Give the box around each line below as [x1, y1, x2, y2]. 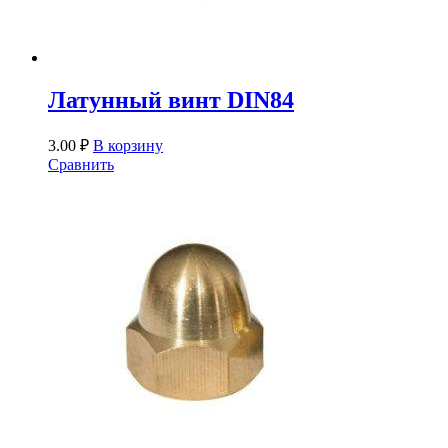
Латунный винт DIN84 [48, 87, 294, 114]
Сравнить [48, 156, 114, 174]
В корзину [93, 137, 163, 155]
